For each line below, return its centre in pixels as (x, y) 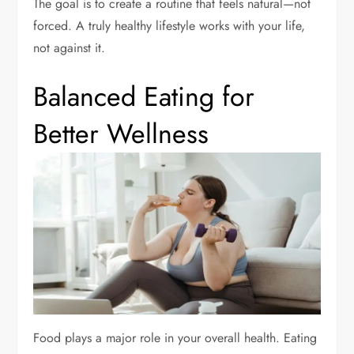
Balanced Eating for (144, 97)
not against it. (70, 48)
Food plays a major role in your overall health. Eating (175, 337)
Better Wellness (121, 134)
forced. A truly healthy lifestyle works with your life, (169, 26)
